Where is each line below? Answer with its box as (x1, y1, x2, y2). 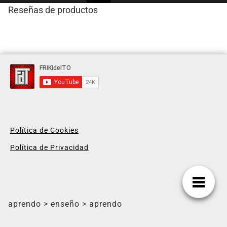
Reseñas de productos (8, 5, 98, 15)
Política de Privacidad (10, 143, 89, 152)
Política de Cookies (10, 126, 79, 134)
